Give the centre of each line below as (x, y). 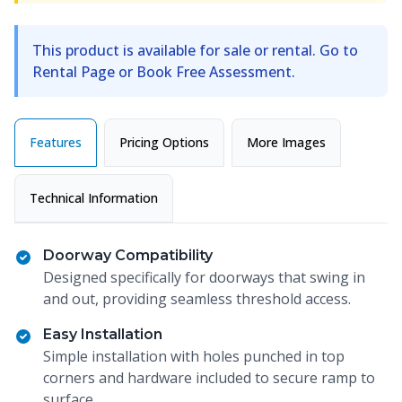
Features (56, 142)
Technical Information (94, 198)
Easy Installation (103, 334)
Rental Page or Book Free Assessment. (164, 72)
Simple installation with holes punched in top (194, 356)
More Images (286, 142)
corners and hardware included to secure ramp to (209, 378)
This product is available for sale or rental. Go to (195, 50)
